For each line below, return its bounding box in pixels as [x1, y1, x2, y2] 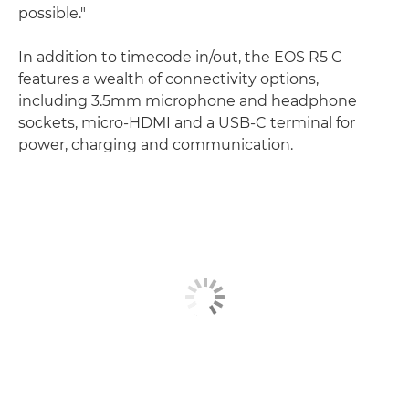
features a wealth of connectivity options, [18, 69, 319, 88]
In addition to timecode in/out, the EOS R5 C [18, 47, 342, 66]
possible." [18, 4, 86, 22]
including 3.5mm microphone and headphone [18, 91, 357, 110]
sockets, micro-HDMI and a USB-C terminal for [18, 113, 355, 131]
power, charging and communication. [18, 135, 293, 153]
